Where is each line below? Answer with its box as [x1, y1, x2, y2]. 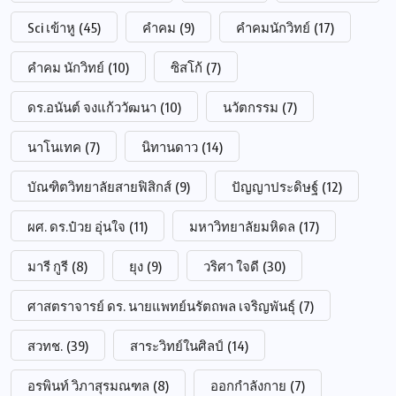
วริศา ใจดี [203, 257, 259, 274]
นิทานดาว [141, 138, 198, 155]
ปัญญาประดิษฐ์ [232, 178, 318, 194]
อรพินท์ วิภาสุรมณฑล [27, 377, 149, 393]
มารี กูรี [27, 257, 68, 274]
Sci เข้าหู [27, 19, 75, 35]
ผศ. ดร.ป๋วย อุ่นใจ [27, 217, 126, 234]
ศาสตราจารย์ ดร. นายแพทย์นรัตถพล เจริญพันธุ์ [27, 297, 295, 314]
